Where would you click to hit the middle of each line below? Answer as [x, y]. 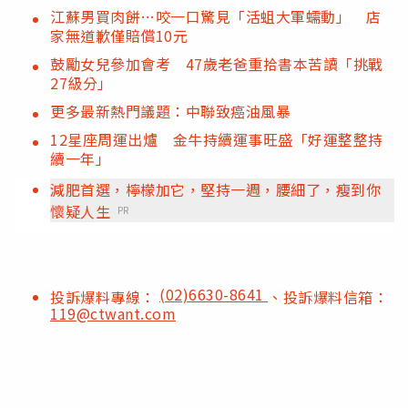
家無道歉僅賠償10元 [119, 35]
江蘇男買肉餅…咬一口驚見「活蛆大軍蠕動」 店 [215, 16]
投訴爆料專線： [105, 296]
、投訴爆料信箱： [328, 296]
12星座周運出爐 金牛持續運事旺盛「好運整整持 [217, 139]
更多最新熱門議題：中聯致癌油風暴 [170, 111]
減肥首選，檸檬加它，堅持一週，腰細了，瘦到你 [215, 189]
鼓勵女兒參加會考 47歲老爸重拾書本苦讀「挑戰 [217, 63]
